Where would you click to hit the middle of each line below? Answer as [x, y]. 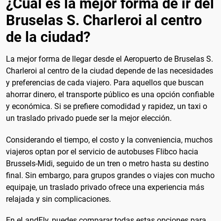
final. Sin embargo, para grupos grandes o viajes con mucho [110, 175]
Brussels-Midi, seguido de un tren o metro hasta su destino [107, 163]
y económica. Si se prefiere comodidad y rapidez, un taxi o [107, 107]
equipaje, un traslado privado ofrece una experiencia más [105, 187]
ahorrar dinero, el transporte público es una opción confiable [110, 95]
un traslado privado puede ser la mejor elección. [89, 118]
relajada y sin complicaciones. [58, 199]
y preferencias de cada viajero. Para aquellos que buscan [105, 83]
